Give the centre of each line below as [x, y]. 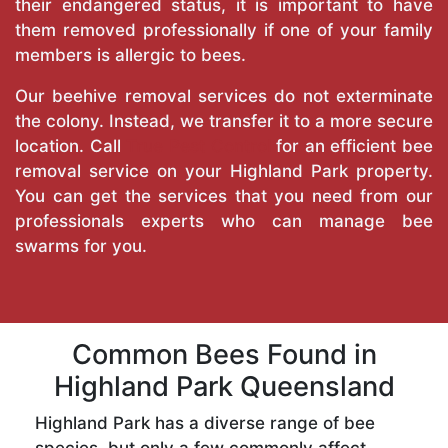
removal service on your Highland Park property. [224, 171]
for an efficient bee [351, 146]
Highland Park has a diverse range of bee [205, 423]
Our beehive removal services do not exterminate [224, 96]
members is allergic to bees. [130, 55]
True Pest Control [198, 146]
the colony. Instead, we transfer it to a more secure [224, 121]
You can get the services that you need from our [224, 196]
